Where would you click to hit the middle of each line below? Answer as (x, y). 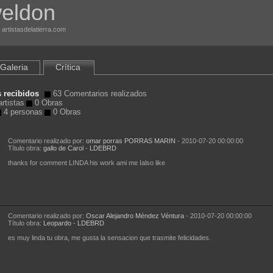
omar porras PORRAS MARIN (130, 141)
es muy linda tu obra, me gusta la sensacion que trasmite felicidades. (109, 238)
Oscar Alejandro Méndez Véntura (135, 216)
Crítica (68, 67)
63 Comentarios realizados (98, 94)
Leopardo (57, 223)
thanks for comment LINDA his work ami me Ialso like (86, 163)
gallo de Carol (63, 148)
